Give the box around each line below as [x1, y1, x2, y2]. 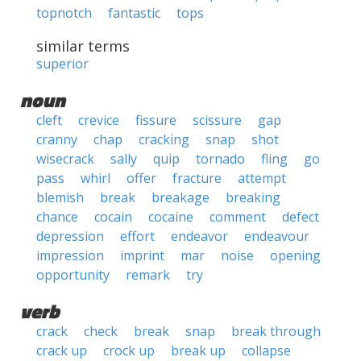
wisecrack [36, 150, 94, 168]
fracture [172, 169, 222, 187]
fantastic [108, 4, 160, 22]
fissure [135, 111, 176, 129]
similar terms [36, 36, 130, 56]
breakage [151, 189, 210, 206]
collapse [242, 342, 291, 359]
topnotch [36, 4, 92, 22]
